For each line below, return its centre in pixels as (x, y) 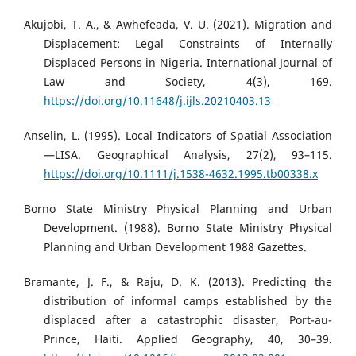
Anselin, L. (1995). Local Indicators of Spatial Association (178, 136)
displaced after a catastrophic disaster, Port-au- (188, 320)
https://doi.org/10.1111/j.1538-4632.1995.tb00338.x (181, 174)
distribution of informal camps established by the (188, 301)
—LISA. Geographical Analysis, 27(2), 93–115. (188, 155)
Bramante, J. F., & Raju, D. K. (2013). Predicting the (178, 282)
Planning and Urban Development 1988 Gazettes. (175, 247)
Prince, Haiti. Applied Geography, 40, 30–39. (188, 339)
